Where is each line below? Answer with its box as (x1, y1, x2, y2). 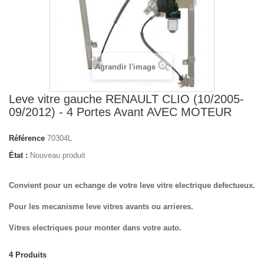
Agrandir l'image (95, 62, 156, 71)
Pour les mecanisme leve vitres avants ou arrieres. (9, 202, 193, 211)
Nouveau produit (30, 151, 85, 160)
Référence (9, 134, 45, 143)
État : (9, 151, 28, 160)
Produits (15, 250, 47, 259)
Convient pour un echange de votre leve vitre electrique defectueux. (9, 181, 255, 190)
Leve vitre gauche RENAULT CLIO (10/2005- (9, 93, 244, 105)
